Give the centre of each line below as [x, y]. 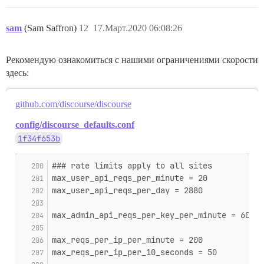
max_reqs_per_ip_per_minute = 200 [127, 240]
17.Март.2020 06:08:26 [138, 28]
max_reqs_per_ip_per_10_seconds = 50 [134, 252]
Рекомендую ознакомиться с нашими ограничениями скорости [132, 60]
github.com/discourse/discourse [73, 104]
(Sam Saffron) [52, 28]
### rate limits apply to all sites [132, 165]
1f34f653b [39, 138]
